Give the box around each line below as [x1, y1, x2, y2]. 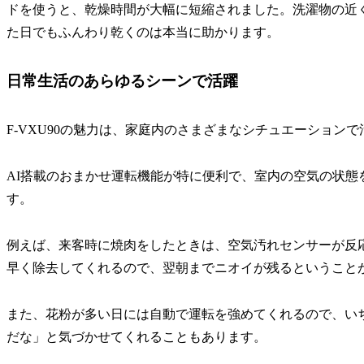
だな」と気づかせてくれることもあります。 [6, 329, 266, 344]
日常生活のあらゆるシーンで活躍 [6, 72, 238, 90]
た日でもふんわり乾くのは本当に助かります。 [6, 25, 279, 40]
